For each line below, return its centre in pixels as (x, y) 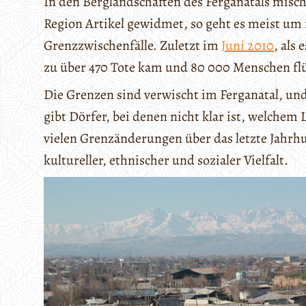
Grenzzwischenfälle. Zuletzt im (133, 45)
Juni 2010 (248, 45)
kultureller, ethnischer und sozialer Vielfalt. (166, 160)
